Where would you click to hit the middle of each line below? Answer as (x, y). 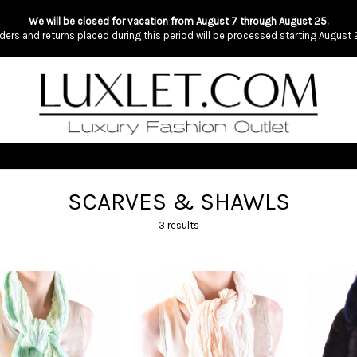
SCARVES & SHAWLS (178, 202)
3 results (178, 225)
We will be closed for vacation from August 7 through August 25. (178, 21)
